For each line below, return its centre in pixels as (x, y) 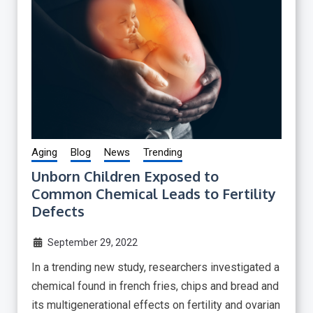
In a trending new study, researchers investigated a (155, 268)
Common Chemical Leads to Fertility (154, 194)
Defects (58, 211)
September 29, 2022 (92, 243)
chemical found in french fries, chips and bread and (155, 286)
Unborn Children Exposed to (125, 176)
